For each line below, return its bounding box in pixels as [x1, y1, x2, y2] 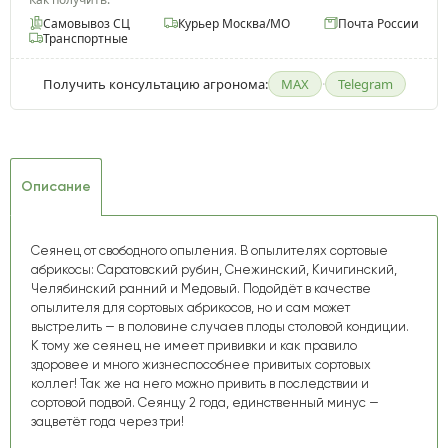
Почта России [338, 14, 419, 32]
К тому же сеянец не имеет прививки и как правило [31, 337, 357, 353]
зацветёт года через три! [31, 413, 184, 429]
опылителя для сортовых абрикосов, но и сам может [31, 299, 350, 315]
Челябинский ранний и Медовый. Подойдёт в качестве [31, 280, 371, 296]
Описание [21, 177, 91, 195]
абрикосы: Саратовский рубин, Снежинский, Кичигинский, [31, 261, 397, 277]
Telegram [337, 74, 393, 93]
